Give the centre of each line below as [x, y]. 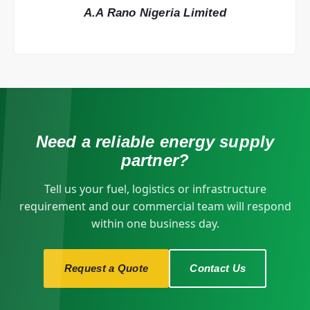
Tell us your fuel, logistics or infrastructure [155, 189]
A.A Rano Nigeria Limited [155, 13]
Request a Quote [106, 268]
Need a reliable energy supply [155, 141]
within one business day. [155, 223]
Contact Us [218, 268]
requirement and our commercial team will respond [155, 206]
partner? [155, 160]
